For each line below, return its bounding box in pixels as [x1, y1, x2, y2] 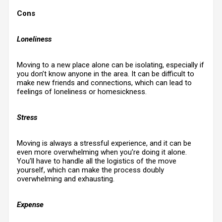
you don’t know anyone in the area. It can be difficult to [17, 69, 194, 78]
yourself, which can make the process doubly [17, 166, 164, 174]
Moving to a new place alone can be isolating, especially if [17, 60, 204, 69]
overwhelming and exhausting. [17, 174, 114, 183]
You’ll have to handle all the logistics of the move [17, 157, 176, 166]
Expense [17, 200, 44, 209]
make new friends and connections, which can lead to [17, 78, 192, 87]
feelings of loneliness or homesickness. [17, 87, 147, 96]
